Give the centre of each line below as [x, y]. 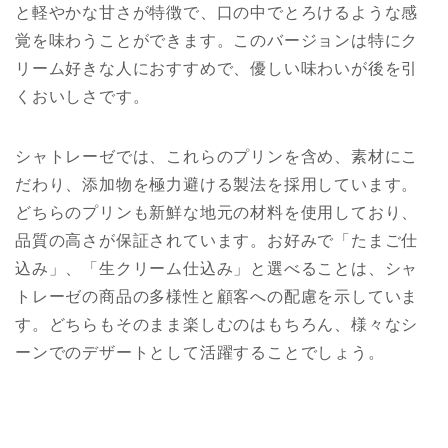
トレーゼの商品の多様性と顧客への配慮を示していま [217, 297]
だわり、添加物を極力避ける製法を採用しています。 [217, 185]
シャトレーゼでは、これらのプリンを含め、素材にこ [217, 157]
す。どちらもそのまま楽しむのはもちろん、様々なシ [217, 325]
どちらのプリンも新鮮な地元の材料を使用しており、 [217, 213]
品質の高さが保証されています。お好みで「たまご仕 [217, 241]
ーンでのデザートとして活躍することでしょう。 [200, 353]
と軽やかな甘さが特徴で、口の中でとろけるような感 [217, 13]
